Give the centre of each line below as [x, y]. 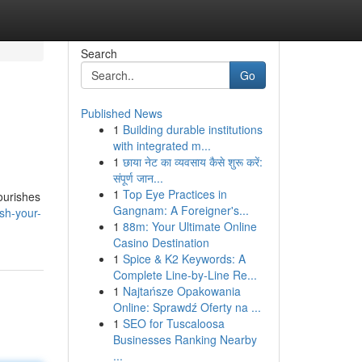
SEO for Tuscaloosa [173, 323]
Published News [121, 113]
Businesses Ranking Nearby [185, 339]
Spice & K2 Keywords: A [184, 259]
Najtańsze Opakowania [181, 291]
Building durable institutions [192, 129]
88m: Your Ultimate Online [189, 226]
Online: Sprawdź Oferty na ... [187, 307]
